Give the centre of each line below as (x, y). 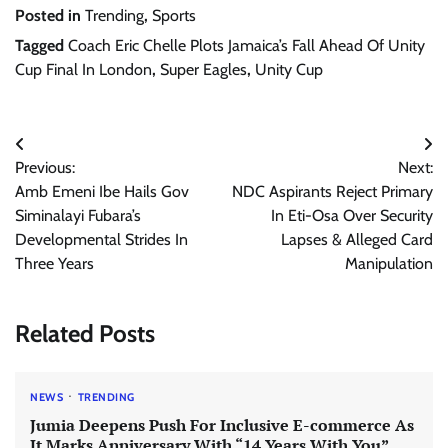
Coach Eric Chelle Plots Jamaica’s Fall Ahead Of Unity (246, 45)
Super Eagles (203, 69)
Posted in (50, 15)
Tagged (41, 45)
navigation (68, 184)
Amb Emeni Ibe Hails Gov (102, 191)
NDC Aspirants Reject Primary (332, 191)
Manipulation (389, 263)
